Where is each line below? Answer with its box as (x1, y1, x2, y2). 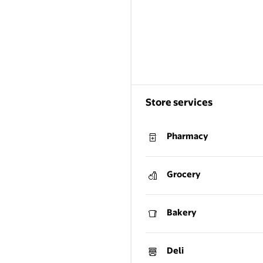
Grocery (167, 168, 201, 180)
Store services (146, 96, 213, 109)
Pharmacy (167, 130, 208, 142)
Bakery (167, 207, 197, 218)
